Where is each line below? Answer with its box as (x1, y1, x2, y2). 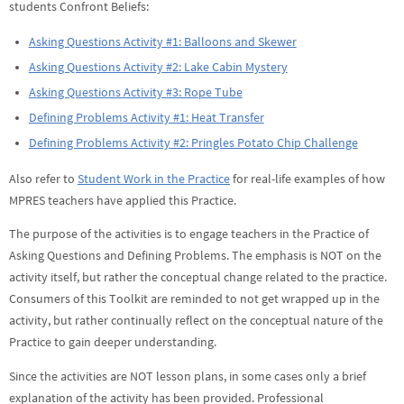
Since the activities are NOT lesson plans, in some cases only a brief (9, 368, 366, 384)
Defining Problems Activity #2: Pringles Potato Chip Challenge (28, 135, 358, 151)
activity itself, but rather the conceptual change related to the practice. (9, 270, 387, 286)
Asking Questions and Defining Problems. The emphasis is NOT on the (9, 248, 381, 264)
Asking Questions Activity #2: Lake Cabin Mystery (28, 60, 288, 76)
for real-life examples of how (230, 170, 385, 187)
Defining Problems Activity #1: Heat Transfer (28, 110, 264, 126)
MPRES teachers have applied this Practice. (9, 192, 236, 208)
